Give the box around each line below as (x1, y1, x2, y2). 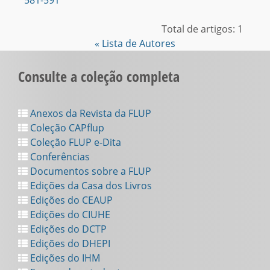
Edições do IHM (28, 251, 100, 265)
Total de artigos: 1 (162, 22, 243, 36)
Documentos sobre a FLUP (28, 165, 151, 178)
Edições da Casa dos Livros (28, 179, 152, 192)
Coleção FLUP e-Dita (28, 136, 121, 149)
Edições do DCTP (28, 222, 107, 236)
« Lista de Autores (95, 37, 175, 50)
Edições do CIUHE (28, 208, 110, 221)
